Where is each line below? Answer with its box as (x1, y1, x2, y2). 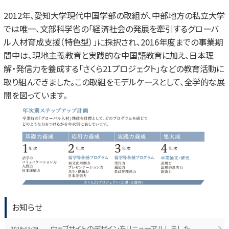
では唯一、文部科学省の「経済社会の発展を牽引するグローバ (4, 22, 219, 35)
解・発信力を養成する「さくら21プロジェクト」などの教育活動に (4, 62, 224, 75)
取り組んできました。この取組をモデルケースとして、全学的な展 (4, 76, 225, 88)
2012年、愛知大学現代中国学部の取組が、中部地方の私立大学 (4, 9, 225, 22)
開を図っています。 (4, 89, 68, 102)
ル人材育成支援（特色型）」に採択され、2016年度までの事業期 (4, 36, 223, 49)
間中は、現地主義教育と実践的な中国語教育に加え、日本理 (4, 49, 214, 62)
